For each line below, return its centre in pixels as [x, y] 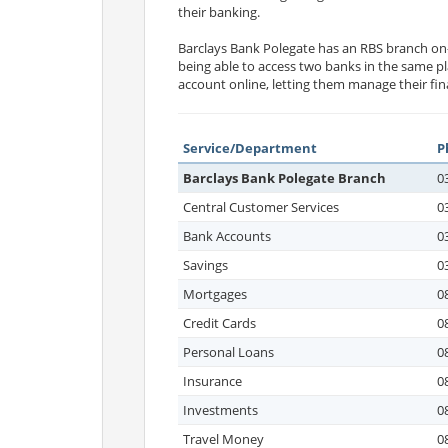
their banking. [219, 12]
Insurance [212, 381]
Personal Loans [228, 352]
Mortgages [215, 294]
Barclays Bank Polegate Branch [284, 178]
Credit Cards [219, 323]
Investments [220, 410]
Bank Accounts [227, 236]
